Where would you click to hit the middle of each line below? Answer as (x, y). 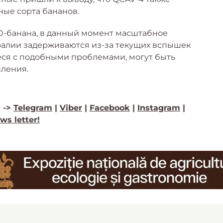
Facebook (110, 108)
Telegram (33, 108)
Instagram (159, 108)
